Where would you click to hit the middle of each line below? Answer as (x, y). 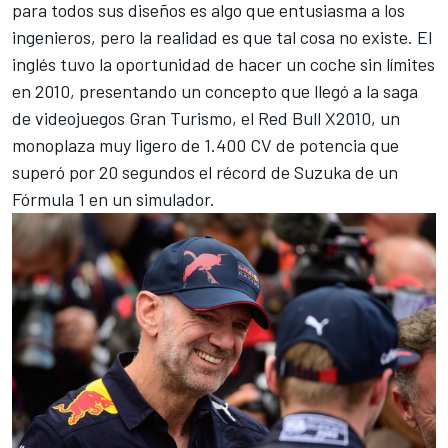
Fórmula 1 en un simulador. (113, 198)
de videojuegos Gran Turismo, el (135, 117)
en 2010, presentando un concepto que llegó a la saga (215, 90)
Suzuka (322, 171)
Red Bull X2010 (314, 117)
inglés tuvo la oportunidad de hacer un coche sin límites (223, 63)
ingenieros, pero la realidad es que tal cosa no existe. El (222, 36)
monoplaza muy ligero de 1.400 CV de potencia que (205, 144)
